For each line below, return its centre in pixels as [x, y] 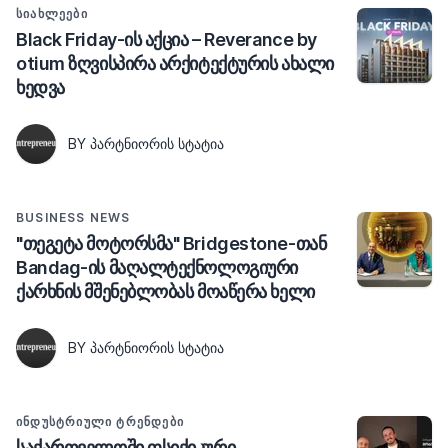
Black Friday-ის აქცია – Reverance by [166, 39]
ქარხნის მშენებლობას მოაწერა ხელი [165, 291]
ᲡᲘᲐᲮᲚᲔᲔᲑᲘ [52, 13]
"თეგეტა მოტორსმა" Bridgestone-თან [171, 243]
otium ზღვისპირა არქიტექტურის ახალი [175, 63]
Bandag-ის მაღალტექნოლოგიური [157, 267]
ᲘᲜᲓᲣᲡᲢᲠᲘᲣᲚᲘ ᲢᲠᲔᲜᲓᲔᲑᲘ [100, 421]
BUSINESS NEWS [73, 217]
